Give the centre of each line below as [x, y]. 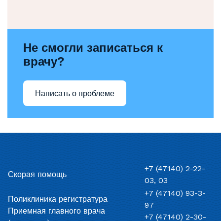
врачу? [44, 61]
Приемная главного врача [56, 211]
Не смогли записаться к [93, 48]
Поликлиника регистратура [58, 199]
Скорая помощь [37, 174]
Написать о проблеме [75, 93]
